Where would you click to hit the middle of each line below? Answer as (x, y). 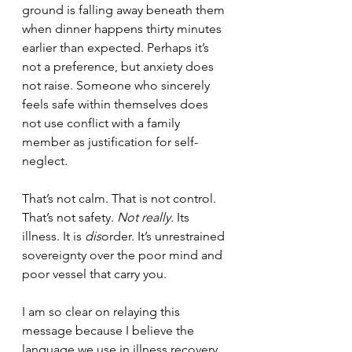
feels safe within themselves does (117, 104)
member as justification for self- (110, 142)
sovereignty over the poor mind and (124, 255)
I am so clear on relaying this (103, 312)
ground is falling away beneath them (125, 10)
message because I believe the (110, 330)
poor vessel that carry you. (94, 274)
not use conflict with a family (103, 123)
